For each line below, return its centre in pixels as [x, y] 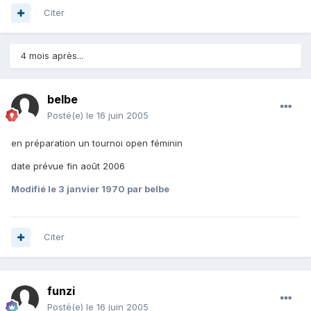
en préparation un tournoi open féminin [97, 143]
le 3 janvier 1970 [86, 189]
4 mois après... [52, 56]
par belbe [147, 189]
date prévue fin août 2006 [68, 166]
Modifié [30, 189]
